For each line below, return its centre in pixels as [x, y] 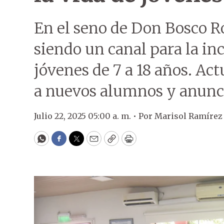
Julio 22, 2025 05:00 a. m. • [86, 116]
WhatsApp [64, 143]
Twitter [92, 143]
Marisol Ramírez [188, 116]
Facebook [79, 143]
